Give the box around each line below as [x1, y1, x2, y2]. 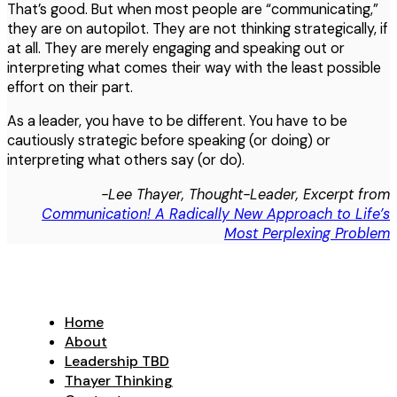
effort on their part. [7, 78, 133, 97]
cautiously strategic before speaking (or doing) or [7, 131, 331, 151]
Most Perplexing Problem [224, 223, 390, 243]
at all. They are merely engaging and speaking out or [7, 39, 345, 58]
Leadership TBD [64, 352, 169, 371]
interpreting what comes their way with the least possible [7, 58, 381, 78]
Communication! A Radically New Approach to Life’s [42, 204, 390, 223]
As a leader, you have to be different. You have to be [7, 112, 347, 131]
